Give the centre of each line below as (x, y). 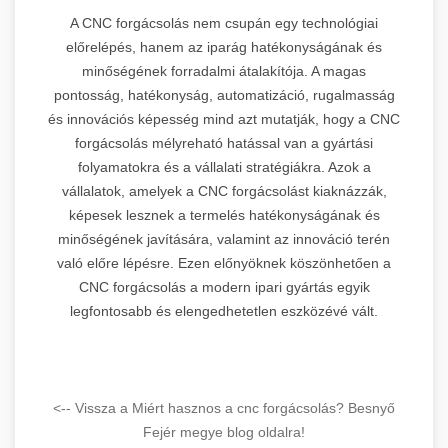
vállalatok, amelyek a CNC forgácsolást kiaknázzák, (224, 190)
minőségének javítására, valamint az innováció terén (224, 238)
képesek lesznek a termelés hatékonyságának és (224, 214)
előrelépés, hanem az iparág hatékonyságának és (224, 46)
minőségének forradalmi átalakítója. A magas (224, 70)
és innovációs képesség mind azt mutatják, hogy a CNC (224, 118)
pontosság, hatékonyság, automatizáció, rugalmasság (224, 94)
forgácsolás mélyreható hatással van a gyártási (224, 142)
